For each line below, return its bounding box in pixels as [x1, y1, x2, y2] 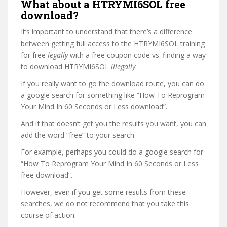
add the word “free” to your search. [21, 130, 136, 140]
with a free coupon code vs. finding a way [68, 50, 206, 60]
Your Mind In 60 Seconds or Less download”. [21, 102, 167, 111]
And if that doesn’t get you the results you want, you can [21, 119, 206, 128]
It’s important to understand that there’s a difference [21, 27, 192, 36]
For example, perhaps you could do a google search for [21, 147, 203, 157]
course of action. [21, 210, 76, 220]
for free [21, 50, 48, 60]
